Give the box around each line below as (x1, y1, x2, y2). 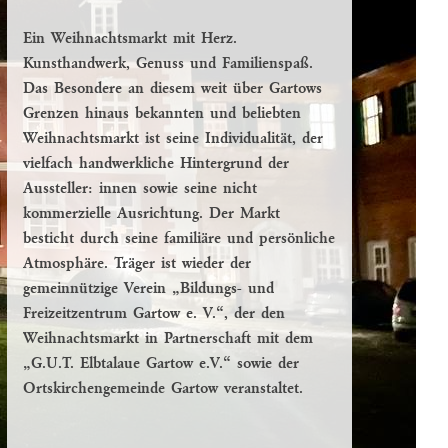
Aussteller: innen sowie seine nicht (23, 181, 257, 198)
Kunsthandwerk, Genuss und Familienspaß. (23, 56, 313, 73)
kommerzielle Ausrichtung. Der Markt (23, 206, 280, 223)
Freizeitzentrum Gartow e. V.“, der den (23, 306, 285, 323)
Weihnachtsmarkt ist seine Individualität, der (23, 131, 323, 148)
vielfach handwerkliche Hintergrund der (23, 156, 289, 173)
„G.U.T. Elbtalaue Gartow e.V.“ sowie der (23, 356, 299, 373)
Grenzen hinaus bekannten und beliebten (23, 106, 301, 123)
